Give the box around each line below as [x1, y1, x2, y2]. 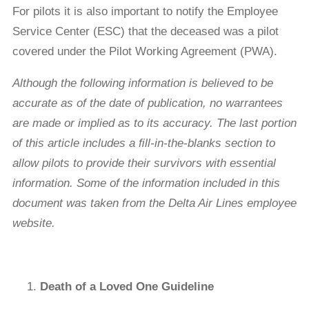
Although [12, 77, 61, 90]
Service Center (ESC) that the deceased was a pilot [12, 25, 279, 39]
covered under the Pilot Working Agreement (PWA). [12, 45, 277, 59]
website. [12, 217, 55, 230]
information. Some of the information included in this [12, 177, 280, 190]
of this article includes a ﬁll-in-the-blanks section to [12, 137, 275, 150]
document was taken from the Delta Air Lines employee [12, 197, 297, 210]
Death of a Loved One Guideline [39, 280, 214, 294]
